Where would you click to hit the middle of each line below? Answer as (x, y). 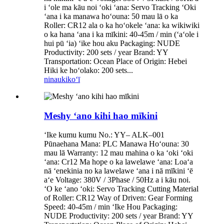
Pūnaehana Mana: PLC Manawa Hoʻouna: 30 (116, 144)
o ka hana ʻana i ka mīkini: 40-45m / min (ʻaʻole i (121, 34)
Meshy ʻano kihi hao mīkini (101, 115)
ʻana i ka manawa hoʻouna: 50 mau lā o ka (111, 16)
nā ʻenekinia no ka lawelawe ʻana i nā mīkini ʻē (118, 171)
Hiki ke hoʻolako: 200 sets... (88, 70)
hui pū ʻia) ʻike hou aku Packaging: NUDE (112, 43)
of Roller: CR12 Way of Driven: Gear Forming (118, 198)
